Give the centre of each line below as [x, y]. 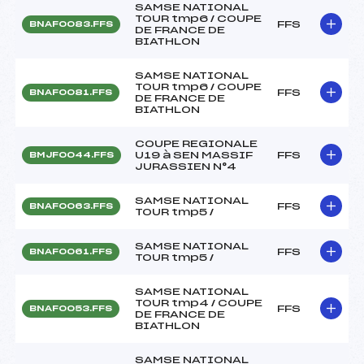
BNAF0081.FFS [71, 92]
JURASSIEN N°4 [186, 166]
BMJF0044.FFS [71, 155]
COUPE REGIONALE [196, 143]
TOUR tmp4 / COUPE [199, 303]
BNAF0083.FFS [71, 24]
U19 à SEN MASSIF [194, 155]
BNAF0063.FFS [71, 206]
